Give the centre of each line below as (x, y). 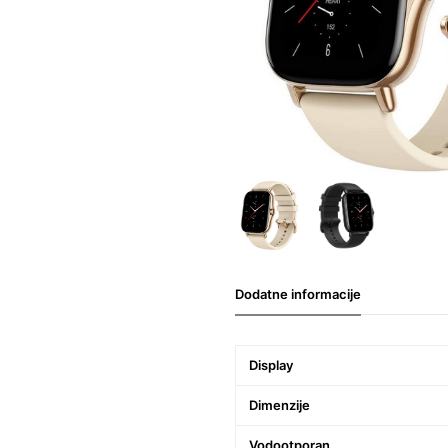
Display (271, 365)
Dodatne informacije (298, 294)
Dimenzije (280, 405)
